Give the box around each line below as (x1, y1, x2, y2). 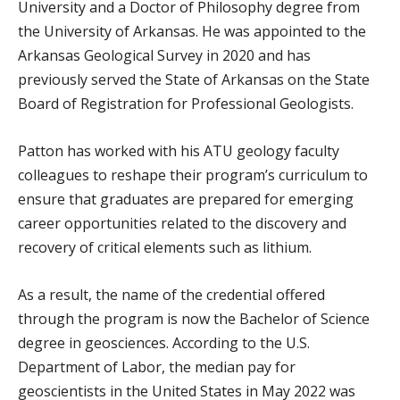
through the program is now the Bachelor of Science (18, 308, 370, 329)
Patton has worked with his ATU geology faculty (18, 140, 339, 161)
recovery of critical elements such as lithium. (18, 237, 312, 257)
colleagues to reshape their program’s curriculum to (18, 164, 368, 185)
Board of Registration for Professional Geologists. (18, 93, 354, 113)
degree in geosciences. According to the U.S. (18, 332, 310, 353)
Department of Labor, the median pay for (18, 356, 296, 377)
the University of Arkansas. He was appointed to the (18, 21, 366, 41)
